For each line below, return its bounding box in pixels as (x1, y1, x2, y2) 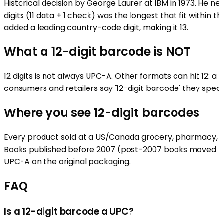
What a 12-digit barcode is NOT (4, 44, 191, 60)
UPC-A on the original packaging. (4, 156, 131, 168)
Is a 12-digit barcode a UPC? (4, 204, 133, 218)
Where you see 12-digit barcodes (4, 105, 199, 121)
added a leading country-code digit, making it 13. (4, 22, 188, 33)
